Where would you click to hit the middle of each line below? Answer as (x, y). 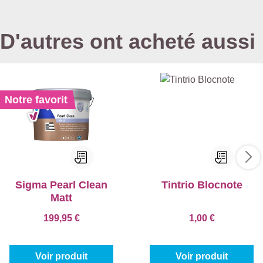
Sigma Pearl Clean (61, 185)
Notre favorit (36, 100)
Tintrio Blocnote (202, 185)
